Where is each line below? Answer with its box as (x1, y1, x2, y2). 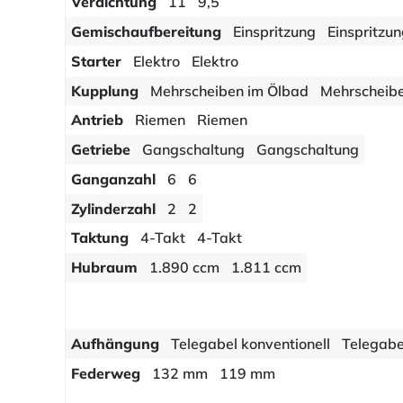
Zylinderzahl (71, 200, 157, 219)
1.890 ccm (149, 258, 220, 277)
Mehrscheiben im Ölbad (150, 81, 309, 100)
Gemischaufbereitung (71, 22, 222, 41)
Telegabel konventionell (171, 335, 331, 354)
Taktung (71, 228, 130, 247)
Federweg (71, 364, 141, 383)
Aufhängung (71, 335, 160, 354)
